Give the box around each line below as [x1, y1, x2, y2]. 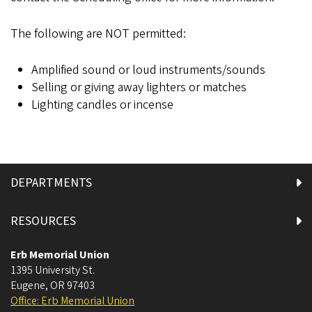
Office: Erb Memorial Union [10, 293, 134, 309]
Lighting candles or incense [31, 96, 173, 114]
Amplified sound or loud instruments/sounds [31, 61, 265, 79]
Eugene [10, 278, 45, 293]
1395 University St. [10, 263, 95, 278]
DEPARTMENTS [10, 174, 92, 192]
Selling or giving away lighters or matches [31, 79, 247, 96]
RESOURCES [10, 212, 76, 230]
